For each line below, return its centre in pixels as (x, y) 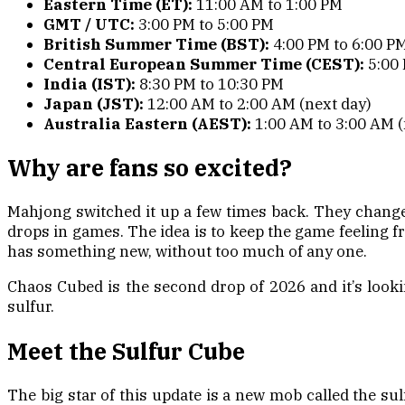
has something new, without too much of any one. (187, 252)
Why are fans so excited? (150, 168)
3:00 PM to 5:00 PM (204, 25)
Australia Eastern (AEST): (147, 124)
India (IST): (91, 85)
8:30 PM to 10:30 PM (212, 85)
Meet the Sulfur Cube (126, 351)
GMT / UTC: (89, 25)
